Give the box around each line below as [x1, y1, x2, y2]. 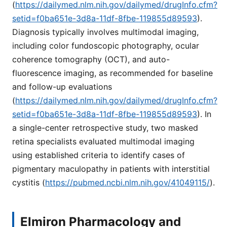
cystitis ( [12, 177, 45, 188]
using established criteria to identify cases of [12, 150, 185, 161]
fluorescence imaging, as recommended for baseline [12, 68, 213, 79]
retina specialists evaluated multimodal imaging [12, 136, 195, 147]
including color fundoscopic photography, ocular [12, 41, 199, 51]
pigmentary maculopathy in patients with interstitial [12, 164, 210, 174]
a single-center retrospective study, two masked [12, 123, 198, 133]
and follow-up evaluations [12, 82, 112, 92]
